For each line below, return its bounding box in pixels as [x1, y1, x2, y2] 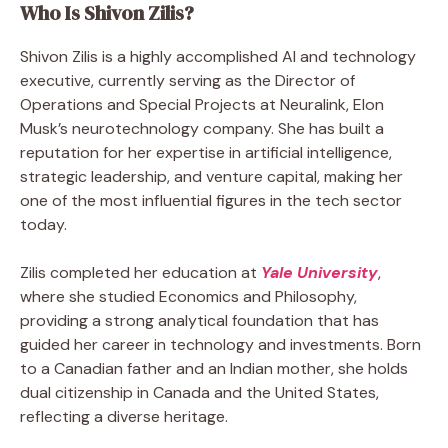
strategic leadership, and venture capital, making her [20, 165, 403, 187]
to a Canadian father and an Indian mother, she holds [20, 357, 408, 379]
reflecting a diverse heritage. [20, 405, 228, 427]
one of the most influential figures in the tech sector [20, 189, 402, 211]
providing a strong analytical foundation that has [20, 309, 379, 331]
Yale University [261, 261, 378, 283]
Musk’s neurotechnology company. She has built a [20, 117, 384, 139]
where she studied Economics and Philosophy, [20, 285, 357, 307]
